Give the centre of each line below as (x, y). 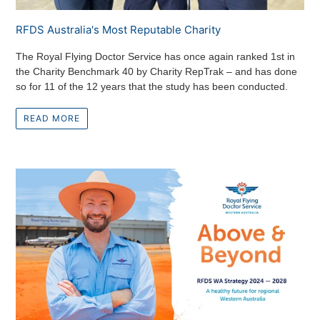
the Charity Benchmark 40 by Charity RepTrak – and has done (156, 71)
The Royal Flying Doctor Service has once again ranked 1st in (155, 56)
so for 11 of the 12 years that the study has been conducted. (152, 86)
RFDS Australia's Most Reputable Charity (118, 30)
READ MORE (52, 118)
